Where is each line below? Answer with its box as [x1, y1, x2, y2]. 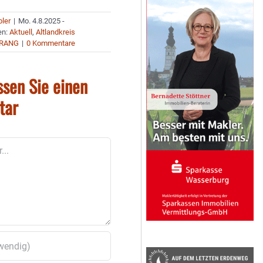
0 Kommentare [26, 39, 76, 48]
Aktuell [9, 28, 33, 36]
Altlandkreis [36, 28, 76, 36]
